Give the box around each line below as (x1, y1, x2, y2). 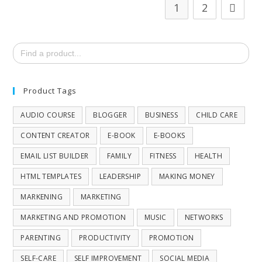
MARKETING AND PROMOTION (20, 212, 126, 222)
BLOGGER (93, 110, 127, 120)
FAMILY (106, 151, 132, 161)
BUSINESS (145, 110, 178, 120)
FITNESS (150, 151, 177, 161)
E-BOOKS (153, 130, 185, 140)
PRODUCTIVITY (79, 233, 131, 243)
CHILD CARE (196, 110, 238, 120)
